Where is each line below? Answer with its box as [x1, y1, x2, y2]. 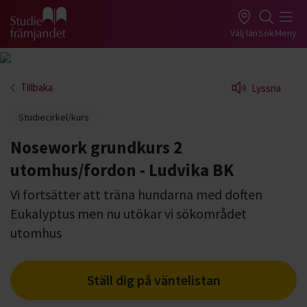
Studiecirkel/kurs [19, 111, 90, 123]
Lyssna [251, 82, 281, 95]
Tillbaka [21, 81, 53, 94]
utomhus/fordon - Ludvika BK [10, 159, 234, 181]
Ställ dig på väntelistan [86, 271, 221, 288]
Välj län [230, 26, 258, 39]
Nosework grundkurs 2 [10, 136, 182, 158]
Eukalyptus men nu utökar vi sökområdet [10, 205, 247, 222]
